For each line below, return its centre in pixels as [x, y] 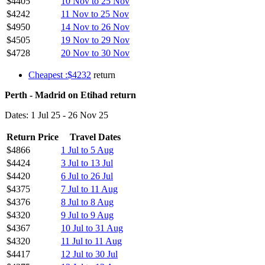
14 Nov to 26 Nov [95, 27]
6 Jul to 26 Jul [87, 176]
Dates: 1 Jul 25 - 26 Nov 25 [56, 115]
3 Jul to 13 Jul [87, 163]
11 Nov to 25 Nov [95, 14]
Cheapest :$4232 [60, 75]
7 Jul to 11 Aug [89, 189]
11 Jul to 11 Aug [91, 241]
